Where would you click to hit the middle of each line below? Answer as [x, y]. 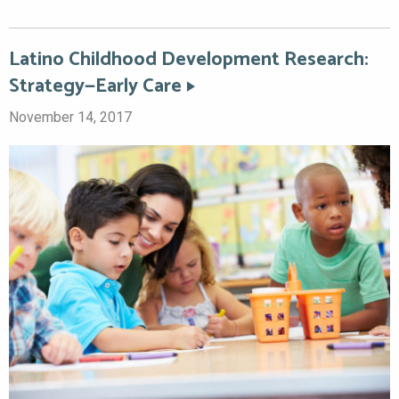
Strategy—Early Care [95, 86]
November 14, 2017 [70, 117]
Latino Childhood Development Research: [189, 59]
